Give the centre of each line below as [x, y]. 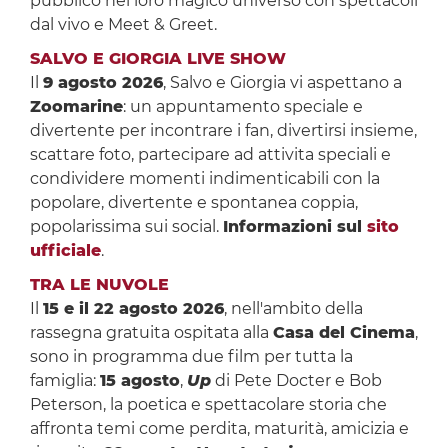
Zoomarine [76, 107]
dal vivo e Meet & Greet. [129, 25]
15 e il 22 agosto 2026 [133, 309]
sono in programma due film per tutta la [191, 357]
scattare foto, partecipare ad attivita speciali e [210, 155]
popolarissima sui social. [126, 227]
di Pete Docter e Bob [296, 381]
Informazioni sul [294, 227]
